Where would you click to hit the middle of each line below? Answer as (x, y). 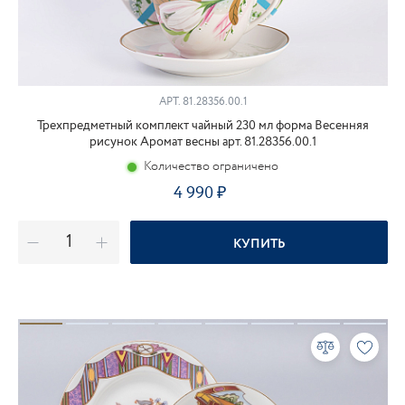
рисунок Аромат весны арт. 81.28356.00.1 (203, 142)
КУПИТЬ (259, 244)
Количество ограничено (211, 166)
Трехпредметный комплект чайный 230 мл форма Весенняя (203, 126)
